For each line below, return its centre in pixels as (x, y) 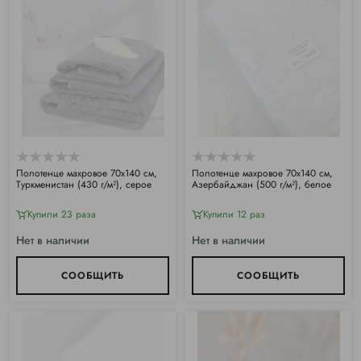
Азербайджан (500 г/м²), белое (261, 185)
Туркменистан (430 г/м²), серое (84, 185)
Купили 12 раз (234, 214)
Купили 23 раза (62, 214)
